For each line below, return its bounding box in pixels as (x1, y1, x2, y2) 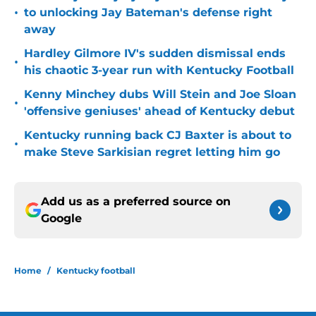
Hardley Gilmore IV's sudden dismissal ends (24, 47, 286, 61)
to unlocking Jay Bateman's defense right (24, 6, 272, 20)
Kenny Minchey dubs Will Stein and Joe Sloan (24, 87, 296, 102)
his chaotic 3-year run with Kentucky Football (24, 63, 294, 78)
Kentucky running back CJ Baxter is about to (24, 128, 291, 142)
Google (41, 212, 82, 226)
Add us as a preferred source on (41, 195, 231, 209)
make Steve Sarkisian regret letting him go (24, 145, 280, 159)
